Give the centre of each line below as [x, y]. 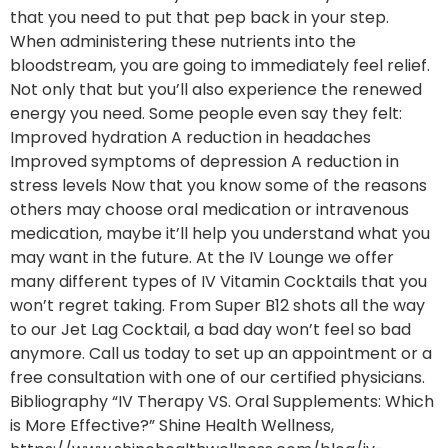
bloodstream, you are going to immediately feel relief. [220, 65]
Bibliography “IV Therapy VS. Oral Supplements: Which [222, 401]
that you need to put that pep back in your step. [199, 17]
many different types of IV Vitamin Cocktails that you [218, 281]
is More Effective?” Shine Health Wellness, [172, 425]
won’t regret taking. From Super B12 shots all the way [217, 305]
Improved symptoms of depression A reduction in [204, 161]
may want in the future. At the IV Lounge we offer [202, 257]
